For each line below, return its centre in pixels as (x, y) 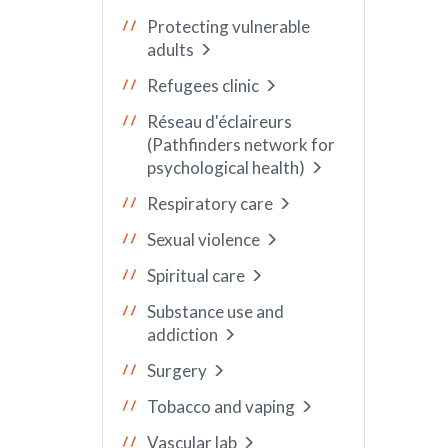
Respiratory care (210, 203)
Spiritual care (196, 275)
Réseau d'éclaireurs (219, 121)
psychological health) (226, 167)
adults (170, 49)
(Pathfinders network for (241, 144)
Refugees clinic (203, 85)
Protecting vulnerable (228, 26)
